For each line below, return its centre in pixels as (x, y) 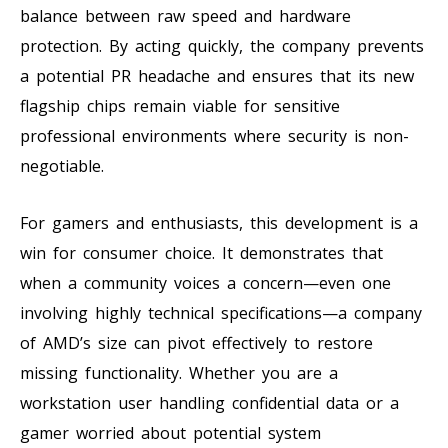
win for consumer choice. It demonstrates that (201, 252)
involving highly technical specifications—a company (221, 312)
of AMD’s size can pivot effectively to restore (196, 342)
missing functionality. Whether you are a (179, 372)
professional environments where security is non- (214, 135)
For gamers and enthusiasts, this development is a (219, 222)
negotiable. (62, 165)
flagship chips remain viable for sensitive (180, 105)
